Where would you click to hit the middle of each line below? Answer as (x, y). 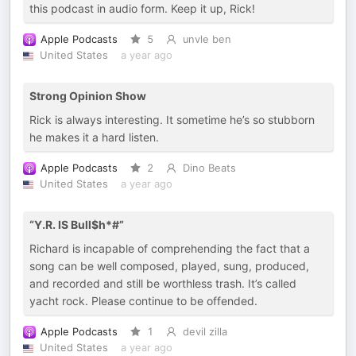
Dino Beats (209, 168)
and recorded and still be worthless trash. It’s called (163, 283)
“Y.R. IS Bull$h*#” (77, 224)
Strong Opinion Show (88, 96)
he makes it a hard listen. (94, 137)
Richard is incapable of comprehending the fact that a (170, 248)
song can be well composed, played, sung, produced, (169, 266)
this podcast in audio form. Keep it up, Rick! (142, 8)
